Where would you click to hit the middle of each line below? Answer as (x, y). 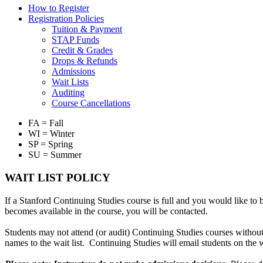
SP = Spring (50, 144)
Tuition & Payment (87, 29)
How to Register (59, 8)
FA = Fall (46, 123)
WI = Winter (51, 134)
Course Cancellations (91, 103)
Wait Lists (70, 82)
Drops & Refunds (85, 61)
